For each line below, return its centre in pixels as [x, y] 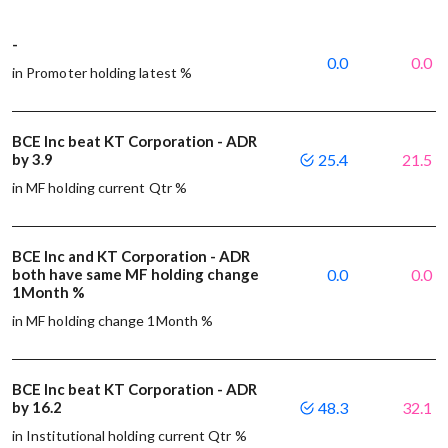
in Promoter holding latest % [102, 72]
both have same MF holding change [135, 273]
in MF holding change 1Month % [113, 320]
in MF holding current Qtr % [99, 187]
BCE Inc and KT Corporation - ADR [131, 255]
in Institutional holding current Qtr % [129, 435]
